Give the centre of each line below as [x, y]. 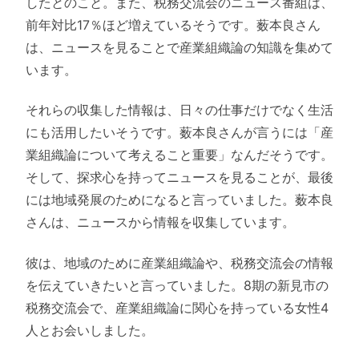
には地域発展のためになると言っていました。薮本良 [179, 200]
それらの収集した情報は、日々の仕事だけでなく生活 [179, 110]
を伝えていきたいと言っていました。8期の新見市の [177, 285]
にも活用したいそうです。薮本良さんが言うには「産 [179, 133]
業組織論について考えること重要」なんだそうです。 [179, 155]
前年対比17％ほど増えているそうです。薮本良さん [173, 24]
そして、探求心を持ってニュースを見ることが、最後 [179, 177]
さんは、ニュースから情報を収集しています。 [160, 222]
